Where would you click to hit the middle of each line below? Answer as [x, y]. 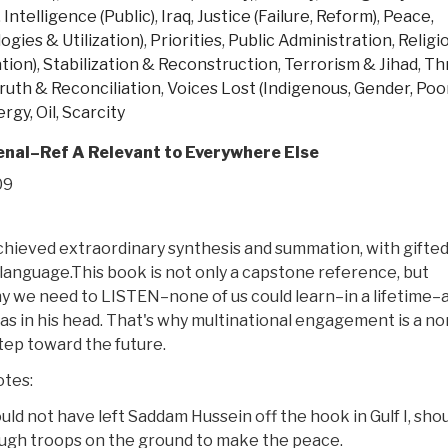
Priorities [186, 40]
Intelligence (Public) [79, 16]
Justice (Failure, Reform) [287, 16]
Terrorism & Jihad [351, 64]
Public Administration [310, 40]
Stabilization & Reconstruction [160, 64]
